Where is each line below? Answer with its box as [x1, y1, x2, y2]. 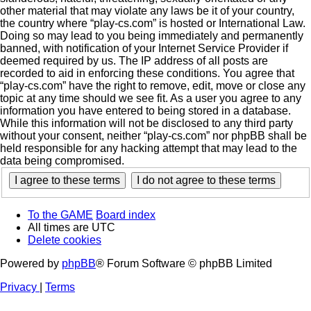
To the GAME [28, 208, 93, 221]
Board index [96, 208, 155, 221]
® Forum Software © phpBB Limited [96, 257, 272, 269]
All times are [28, 221, 92, 233]
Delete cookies [28, 233, 101, 246]
